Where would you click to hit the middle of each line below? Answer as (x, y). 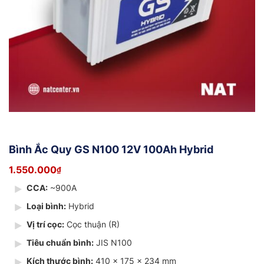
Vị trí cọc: (45, 224)
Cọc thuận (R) (92, 224)
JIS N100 (113, 242)
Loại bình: (46, 206)
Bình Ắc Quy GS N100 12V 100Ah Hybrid (111, 149)
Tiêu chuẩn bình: (60, 242)
